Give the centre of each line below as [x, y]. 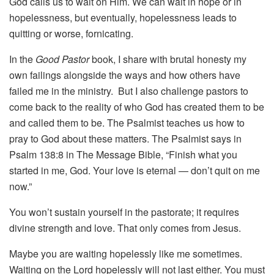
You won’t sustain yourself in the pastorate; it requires [124, 212]
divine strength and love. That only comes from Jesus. [125, 228]
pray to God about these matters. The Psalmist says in [125, 139]
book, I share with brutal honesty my [168, 59]
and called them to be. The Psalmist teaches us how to [127, 123]
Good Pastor [62, 59]
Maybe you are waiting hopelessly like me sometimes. [126, 254]
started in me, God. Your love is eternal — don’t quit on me [135, 171]
